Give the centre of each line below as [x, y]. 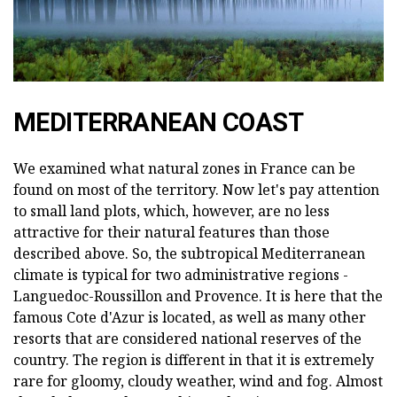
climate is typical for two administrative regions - [181, 274]
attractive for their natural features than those [171, 232]
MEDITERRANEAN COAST [159, 122]
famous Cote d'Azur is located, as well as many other [190, 317]
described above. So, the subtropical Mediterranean [189, 253]
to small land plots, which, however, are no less [171, 210]
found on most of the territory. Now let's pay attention [196, 189]
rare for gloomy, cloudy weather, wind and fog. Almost [198, 381]
